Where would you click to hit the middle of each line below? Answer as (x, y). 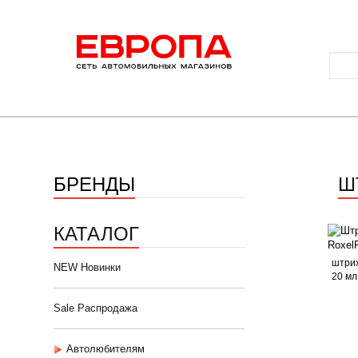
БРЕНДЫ (94, 183)
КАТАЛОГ (96, 232)
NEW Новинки (87, 267)
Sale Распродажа (95, 308)
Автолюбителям (105, 349)
